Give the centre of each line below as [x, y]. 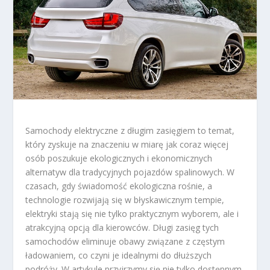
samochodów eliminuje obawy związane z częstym [125, 241]
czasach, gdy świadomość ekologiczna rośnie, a [119, 186]
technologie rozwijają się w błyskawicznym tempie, [125, 199]
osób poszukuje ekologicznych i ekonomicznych [119, 158]
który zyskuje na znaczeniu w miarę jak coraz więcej [127, 144]
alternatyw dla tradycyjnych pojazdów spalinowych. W [130, 172]
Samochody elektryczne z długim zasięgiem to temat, [130, 130]
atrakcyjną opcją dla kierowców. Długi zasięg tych [122, 227]
